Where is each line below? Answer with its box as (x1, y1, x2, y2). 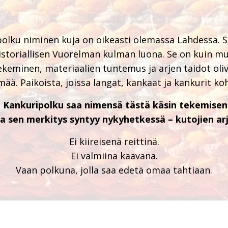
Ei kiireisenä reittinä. (69, 135, 159, 148)
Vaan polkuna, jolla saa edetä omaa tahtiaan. (16, 164, 212, 177)
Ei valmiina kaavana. (70, 150, 158, 162)
